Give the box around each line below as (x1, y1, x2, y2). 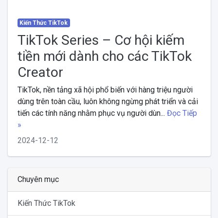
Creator (17, 64, 63, 80)
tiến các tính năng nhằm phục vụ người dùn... (17, 108, 167, 118)
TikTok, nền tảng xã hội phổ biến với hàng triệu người (17, 85, 193, 94)
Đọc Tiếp (166, 108, 197, 118)
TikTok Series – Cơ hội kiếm (17, 32, 184, 48)
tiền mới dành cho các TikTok (17, 48, 192, 64)
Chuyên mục (17, 174, 59, 184)
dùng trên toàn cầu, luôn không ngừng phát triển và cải (17, 96, 198, 106)
